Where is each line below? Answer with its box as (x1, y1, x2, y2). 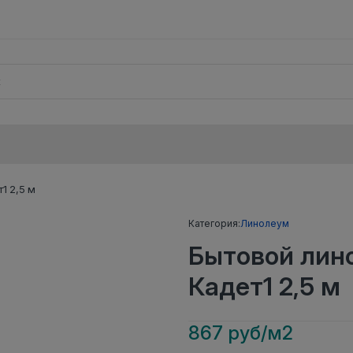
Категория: (188, 217, 240, 229)
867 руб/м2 (188, 321, 293, 344)
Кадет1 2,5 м (188, 270, 340, 302)
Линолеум (240, 217, 289, 229)
